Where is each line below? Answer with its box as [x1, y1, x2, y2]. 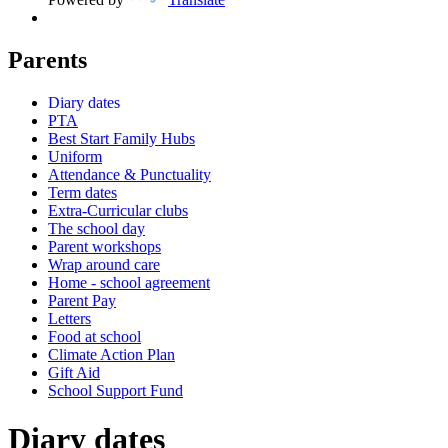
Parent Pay [48, 291, 116, 309]
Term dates [48, 183, 117, 201]
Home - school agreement [48, 273, 210, 291]
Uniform [48, 147, 102, 165]
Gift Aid [48, 363, 100, 381]
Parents [8, 46, 87, 73]
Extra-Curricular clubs [48, 201, 188, 219]
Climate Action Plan [48, 345, 175, 363]
